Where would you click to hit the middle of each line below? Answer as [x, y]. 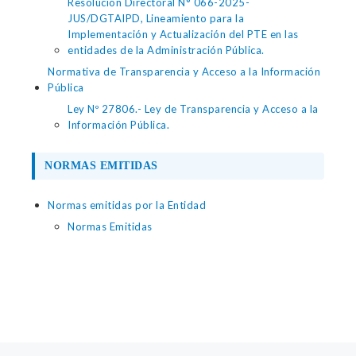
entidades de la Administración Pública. [166, 50]
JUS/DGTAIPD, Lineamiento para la [156, 18]
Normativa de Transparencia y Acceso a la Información [184, 72]
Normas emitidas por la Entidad [127, 205]
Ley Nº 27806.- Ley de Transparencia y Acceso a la [193, 109]
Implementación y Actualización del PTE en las [183, 34]
